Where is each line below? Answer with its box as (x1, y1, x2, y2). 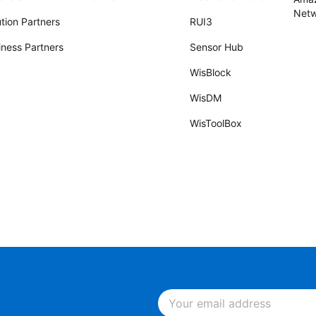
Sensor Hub (189, 41, 243, 53)
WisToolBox (189, 117, 242, 129)
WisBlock (189, 66, 231, 78)
